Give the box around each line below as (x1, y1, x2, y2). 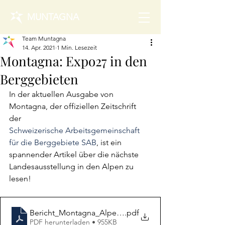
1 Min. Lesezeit (57, 44, 97, 51)
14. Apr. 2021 (22, 44, 55, 51)
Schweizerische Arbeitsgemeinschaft (9, 126, 142, 135)
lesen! (9, 174, 31, 183)
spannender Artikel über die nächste (9, 150, 141, 159)
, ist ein (96, 138, 124, 147)
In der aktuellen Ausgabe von (9, 89, 116, 99)
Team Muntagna (22, 35, 66, 42)
